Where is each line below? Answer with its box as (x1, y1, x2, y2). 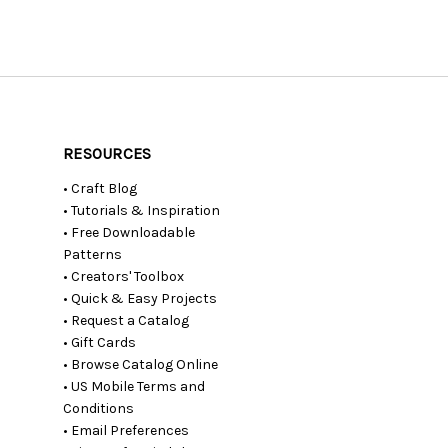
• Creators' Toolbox (63, 267, 185, 285)
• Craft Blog (63, 179, 138, 197)
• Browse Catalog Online (63, 355, 219, 373)
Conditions (63, 399, 135, 417)
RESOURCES (63, 143, 152, 163)
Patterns (63, 245, 123, 263)
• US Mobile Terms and (63, 377, 206, 395)
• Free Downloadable (63, 223, 196, 241)
